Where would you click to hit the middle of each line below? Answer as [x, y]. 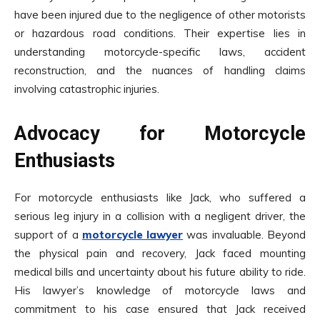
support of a [48, 235]
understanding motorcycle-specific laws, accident [160, 52]
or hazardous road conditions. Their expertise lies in [160, 34]
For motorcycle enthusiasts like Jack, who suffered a [160, 198]
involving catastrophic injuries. [87, 89]
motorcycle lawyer [132, 235]
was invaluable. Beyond [245, 235]
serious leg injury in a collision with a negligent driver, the [160, 216]
